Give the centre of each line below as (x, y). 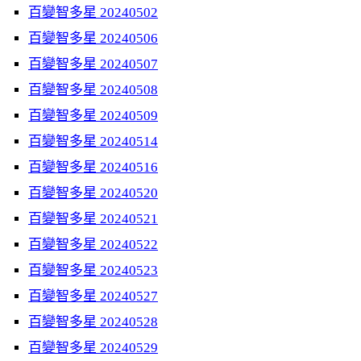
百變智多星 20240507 (93, 64)
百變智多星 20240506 (93, 38)
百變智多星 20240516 (93, 167)
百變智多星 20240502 (93, 12)
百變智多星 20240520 (93, 193)
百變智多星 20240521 (93, 219)
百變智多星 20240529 (93, 348)
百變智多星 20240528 (93, 322)
